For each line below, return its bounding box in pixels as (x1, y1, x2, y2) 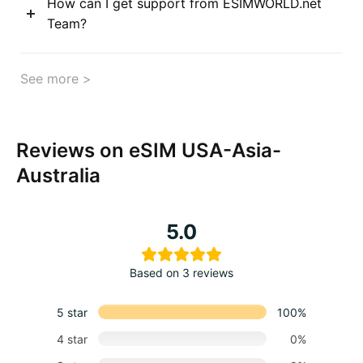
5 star (57, 305, 88, 319)
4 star (57, 331, 88, 346)
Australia (16, 163, 100, 187)
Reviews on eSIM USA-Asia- (16, 138, 281, 162)
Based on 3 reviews (130, 265, 233, 280)
